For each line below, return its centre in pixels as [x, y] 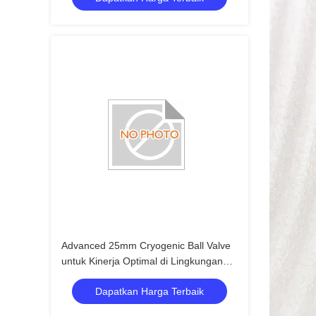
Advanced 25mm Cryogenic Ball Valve [146, 245]
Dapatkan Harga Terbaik [150, 291]
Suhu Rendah [92, 276]
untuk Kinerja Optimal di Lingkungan [142, 261]
